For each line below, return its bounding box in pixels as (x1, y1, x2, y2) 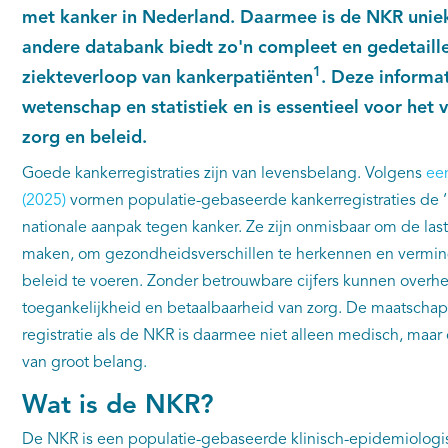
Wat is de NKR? (21, 393, 214, 419)
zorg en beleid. (21, 129, 147, 147)
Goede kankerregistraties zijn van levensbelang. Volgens (21, 166, 426, 182)
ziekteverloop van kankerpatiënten (21, 69, 313, 87)
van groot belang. (21, 355, 147, 371)
